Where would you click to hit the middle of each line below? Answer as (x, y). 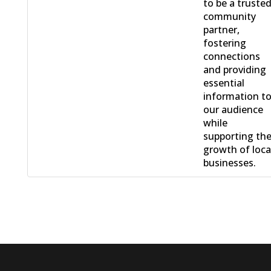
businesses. (230, 163)
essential (224, 83)
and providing (235, 70)
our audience (233, 110)
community (230, 17)
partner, (222, 30)
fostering (225, 43)
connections (232, 57)
